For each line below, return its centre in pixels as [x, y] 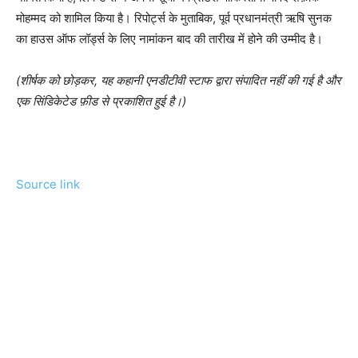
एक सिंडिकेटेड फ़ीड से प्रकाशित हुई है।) [101, 101]
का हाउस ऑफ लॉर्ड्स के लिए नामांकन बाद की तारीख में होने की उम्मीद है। [169, 38]
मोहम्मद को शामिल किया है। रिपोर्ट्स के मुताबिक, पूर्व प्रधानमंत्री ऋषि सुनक [174, 18]
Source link [48, 184]
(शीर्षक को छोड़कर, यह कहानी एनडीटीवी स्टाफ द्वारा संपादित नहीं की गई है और [179, 80]
